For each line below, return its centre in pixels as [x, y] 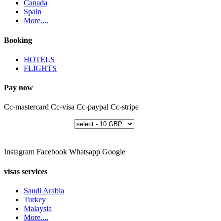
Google [114, 152]
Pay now [18, 88]
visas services [26, 171]
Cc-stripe [125, 107]
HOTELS [39, 59]
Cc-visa [63, 107]
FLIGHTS [40, 68]
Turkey [35, 199]
